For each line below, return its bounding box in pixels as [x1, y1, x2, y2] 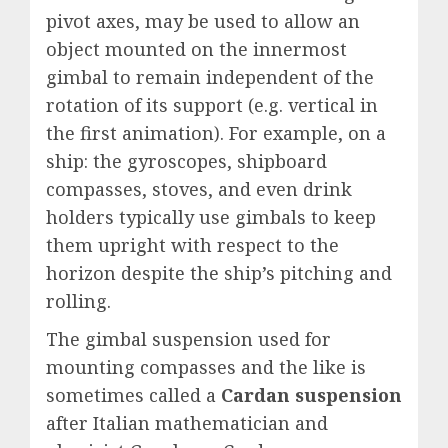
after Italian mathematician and [46, 410, 328, 435]
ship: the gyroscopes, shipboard [46, 148, 327, 173]
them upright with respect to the [46, 232, 339, 257]
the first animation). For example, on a [46, 120, 386, 145]
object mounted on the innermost [46, 36, 347, 61]
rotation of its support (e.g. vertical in [46, 92, 378, 117]
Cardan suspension [221, 382, 402, 407]
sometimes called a [46, 382, 221, 407]
